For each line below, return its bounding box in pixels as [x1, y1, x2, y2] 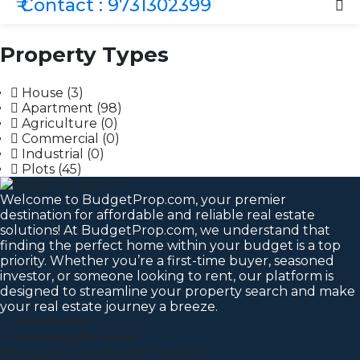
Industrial [22, 146, 84, 162]
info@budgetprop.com [20, 329, 139, 344]
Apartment [22, 100, 93, 116]
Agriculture [22, 116, 97, 131]
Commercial [22, 131, 99, 146]
